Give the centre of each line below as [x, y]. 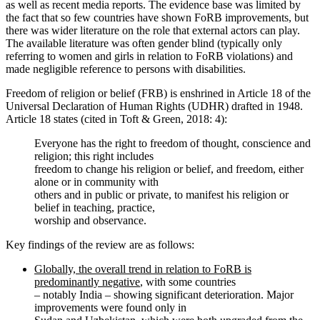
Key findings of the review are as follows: [100, 244]
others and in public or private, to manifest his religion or [161, 194]
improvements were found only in [110, 307]
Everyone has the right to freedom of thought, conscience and [172, 143]
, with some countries [188, 281]
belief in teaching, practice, [95, 207]
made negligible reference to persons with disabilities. [126, 69]
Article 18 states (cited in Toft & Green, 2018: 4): [116, 119]
